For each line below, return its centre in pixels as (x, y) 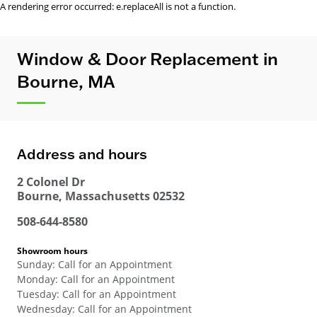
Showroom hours (52, 251)
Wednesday (45, 309)
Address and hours (82, 154)
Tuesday (37, 294)
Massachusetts (108, 196)
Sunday (35, 264)
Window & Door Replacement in (148, 58)
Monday (36, 279)
